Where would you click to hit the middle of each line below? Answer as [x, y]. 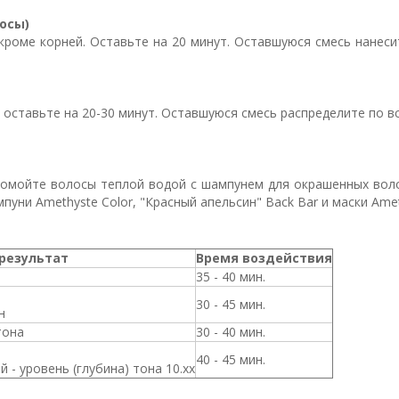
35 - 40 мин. [231, 276]
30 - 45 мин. [231, 304]
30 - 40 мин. [231, 331]
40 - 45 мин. [231, 359]
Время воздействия [264, 257]
